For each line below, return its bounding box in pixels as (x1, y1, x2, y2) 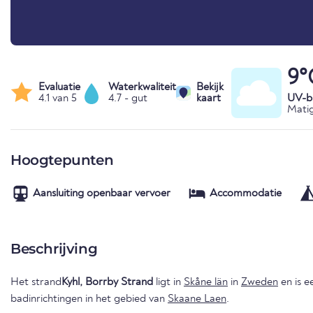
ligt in (153, 276, 184, 288)
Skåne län (184, 276, 228, 288)
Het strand (10, 276, 61, 288)
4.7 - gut (108, 92, 147, 104)
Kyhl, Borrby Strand (61, 276, 153, 288)
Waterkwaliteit (108, 81, 176, 93)
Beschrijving (10, 240, 98, 257)
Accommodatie (210, 187, 282, 199)
